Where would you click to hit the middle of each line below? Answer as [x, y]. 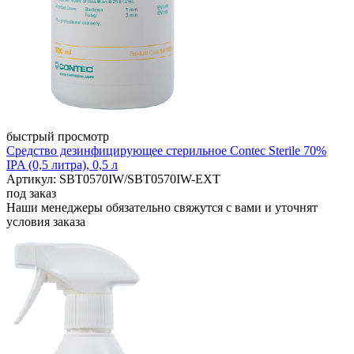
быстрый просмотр [58, 136]
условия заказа [46, 221]
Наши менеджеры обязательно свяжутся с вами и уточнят [162, 207]
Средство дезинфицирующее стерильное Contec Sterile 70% [166, 150]
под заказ [31, 193]
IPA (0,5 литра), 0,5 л [62, 164]
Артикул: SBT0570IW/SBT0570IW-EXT [113, 179]
